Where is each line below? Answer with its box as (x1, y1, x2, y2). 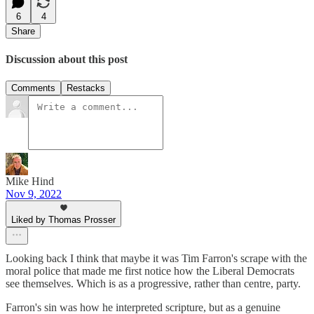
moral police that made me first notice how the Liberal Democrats (6, 265, 294, 278)
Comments (11, 83, 55, 94)
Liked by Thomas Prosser (11, 214, 116, 226)
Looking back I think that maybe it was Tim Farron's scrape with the (6, 252, 307, 265)
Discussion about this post (6, 53, 128, 66)
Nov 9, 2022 (6, 188, 62, 200)
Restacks (67, 83, 105, 94)
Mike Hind (6, 175, 54, 188)
